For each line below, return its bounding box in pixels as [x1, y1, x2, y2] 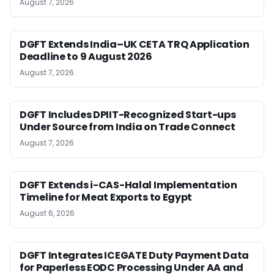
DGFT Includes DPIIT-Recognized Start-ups [20, 107, 236, 122]
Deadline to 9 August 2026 [20, 49, 152, 64]
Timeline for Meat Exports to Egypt [20, 190, 193, 204]
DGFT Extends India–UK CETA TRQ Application [20, 37, 250, 51]
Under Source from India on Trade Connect [20, 119, 235, 134]
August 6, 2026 [20, 207, 75, 218]
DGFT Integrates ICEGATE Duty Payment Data [20, 248, 250, 262]
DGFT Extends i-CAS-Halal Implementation [20, 177, 237, 192]
